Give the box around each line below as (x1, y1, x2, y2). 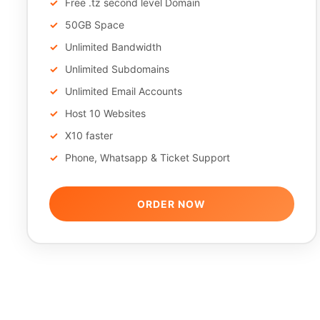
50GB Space (65, 19, 124, 31)
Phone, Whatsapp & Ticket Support (65, 151, 230, 164)
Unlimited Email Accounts (65, 85, 182, 97)
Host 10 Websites (65, 107, 146, 119)
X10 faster (65, 129, 113, 141)
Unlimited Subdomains (65, 63, 169, 75)
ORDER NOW (137, 198, 206, 210)
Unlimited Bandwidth (65, 41, 161, 53)
